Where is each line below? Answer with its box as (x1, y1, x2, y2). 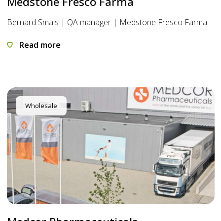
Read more (17, 39, 61, 51)
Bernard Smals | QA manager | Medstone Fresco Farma (6, 17, 207, 28)
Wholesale (25, 101, 57, 110)
